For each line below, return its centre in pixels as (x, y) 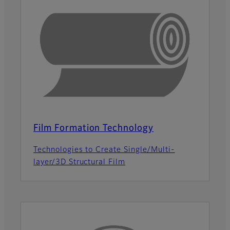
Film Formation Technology (93, 128)
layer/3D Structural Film (80, 162)
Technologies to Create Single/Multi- (104, 150)
